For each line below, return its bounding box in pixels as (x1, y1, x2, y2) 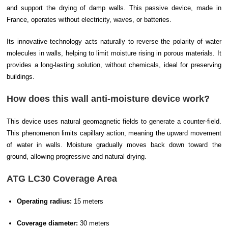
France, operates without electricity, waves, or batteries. (7, 15, 172, 23)
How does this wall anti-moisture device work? (7, 93, 210, 104)
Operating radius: (17, 197, 72, 205)
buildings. (7, 72, 35, 80)
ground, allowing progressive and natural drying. (7, 152, 147, 160)
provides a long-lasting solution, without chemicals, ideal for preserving (7, 61, 221, 69)
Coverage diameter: (17, 219, 78, 227)
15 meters (72, 197, 104, 205)
